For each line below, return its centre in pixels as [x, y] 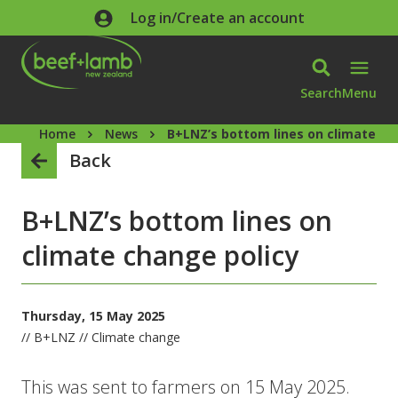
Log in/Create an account [217, 18]
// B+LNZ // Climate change [101, 337]
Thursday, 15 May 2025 [93, 316]
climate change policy [160, 255]
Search [321, 92]
